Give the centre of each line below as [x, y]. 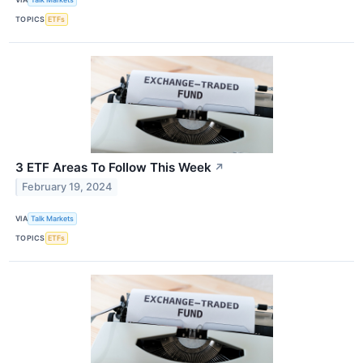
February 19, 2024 [67, 187]
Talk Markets [53, 219]
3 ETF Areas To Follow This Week [113, 167]
